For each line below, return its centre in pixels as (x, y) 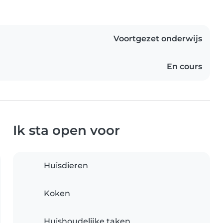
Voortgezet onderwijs (158, 39)
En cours (184, 67)
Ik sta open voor (66, 130)
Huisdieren (66, 166)
